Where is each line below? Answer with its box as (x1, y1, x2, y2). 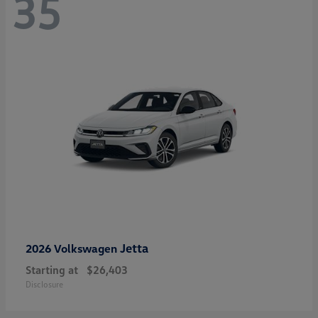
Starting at (26, 262, 78, 277)
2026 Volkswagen (26, 241, 120, 256)
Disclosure (26, 278, 63, 290)
